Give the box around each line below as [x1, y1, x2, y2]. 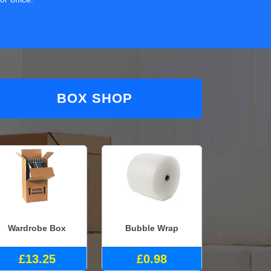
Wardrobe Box [8, 223, 66, 233]
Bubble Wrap [125, 223, 178, 233]
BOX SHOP [56, 91, 132, 106]
